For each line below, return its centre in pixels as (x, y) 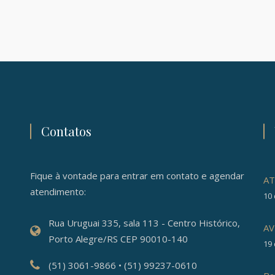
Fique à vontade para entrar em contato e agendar (137, 175)
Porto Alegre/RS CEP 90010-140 (118, 238)
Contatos (66, 131)
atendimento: (58, 191)
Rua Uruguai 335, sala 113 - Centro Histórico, (144, 223)
